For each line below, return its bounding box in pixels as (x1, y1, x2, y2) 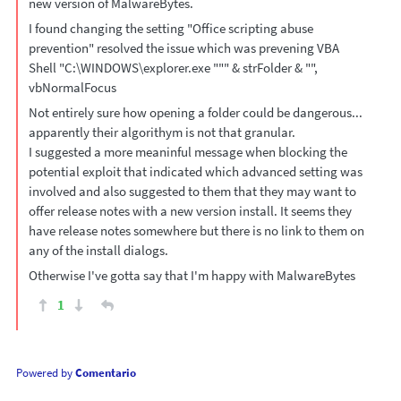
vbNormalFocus (28, 78, 116, 96)
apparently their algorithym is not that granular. (28, 123, 295, 141)
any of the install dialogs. (28, 241, 168, 259)
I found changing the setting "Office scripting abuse (28, 19, 313, 37)
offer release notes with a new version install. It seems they (28, 201, 352, 219)
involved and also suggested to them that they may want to (28, 182, 356, 200)
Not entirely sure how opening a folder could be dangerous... (28, 103, 363, 121)
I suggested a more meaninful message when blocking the (28, 142, 347, 160)
